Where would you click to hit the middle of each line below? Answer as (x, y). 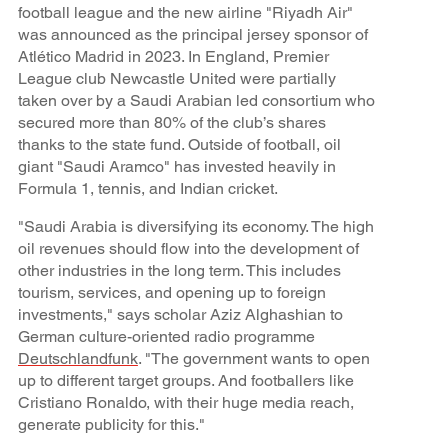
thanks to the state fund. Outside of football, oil (179, 145)
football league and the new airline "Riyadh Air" (185, 13)
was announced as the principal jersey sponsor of (192, 35)
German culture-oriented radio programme (166, 337)
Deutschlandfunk (77, 359)
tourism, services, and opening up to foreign (171, 293)
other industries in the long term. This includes (179, 271)
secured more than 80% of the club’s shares (171, 123)
